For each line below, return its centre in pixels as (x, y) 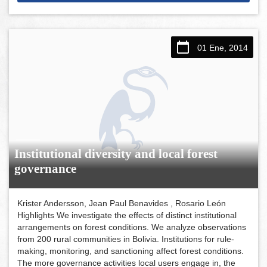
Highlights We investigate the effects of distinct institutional (127, 215)
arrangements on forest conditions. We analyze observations (132, 227)
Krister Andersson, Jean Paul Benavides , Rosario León (122, 203)
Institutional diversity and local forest (116, 153)
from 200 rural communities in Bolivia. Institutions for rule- (126, 239)
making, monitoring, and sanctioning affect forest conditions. (131, 251)
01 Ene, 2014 (222, 47)
